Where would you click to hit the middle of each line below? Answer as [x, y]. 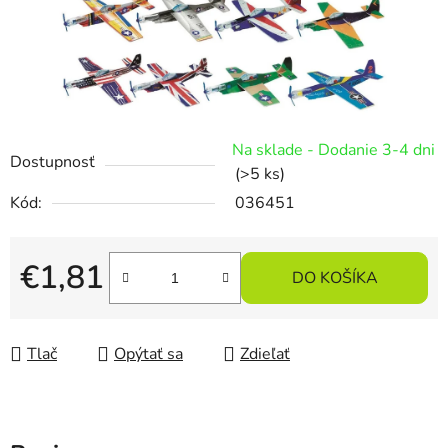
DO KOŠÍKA [334, 278]
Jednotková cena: [79, 309]
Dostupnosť [52, 162]
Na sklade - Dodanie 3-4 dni [333, 150]
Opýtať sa [148, 354]
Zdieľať [265, 354]
